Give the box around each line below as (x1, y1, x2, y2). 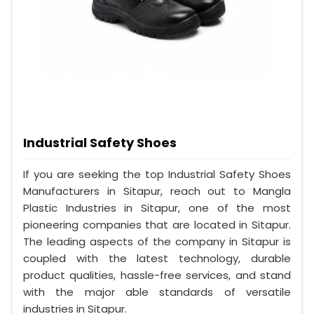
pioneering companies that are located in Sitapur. (23, 217, 291, 232)
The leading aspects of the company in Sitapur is (23, 233, 291, 249)
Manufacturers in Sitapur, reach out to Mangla (23, 183, 291, 198)
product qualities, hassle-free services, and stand (23, 267, 291, 282)
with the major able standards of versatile (23, 284, 291, 299)
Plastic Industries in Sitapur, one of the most (23, 200, 291, 215)
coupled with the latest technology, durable (23, 250, 291, 266)
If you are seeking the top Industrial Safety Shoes (23, 166, 291, 182)
